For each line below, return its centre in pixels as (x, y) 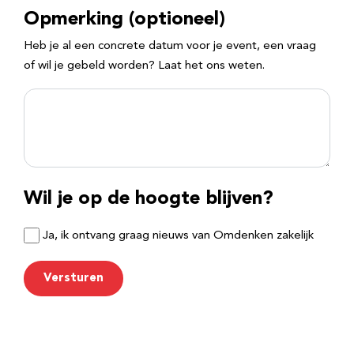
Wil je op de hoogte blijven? (149, 200)
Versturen (73, 279)
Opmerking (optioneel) (124, 20)
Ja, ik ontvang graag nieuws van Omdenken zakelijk (178, 235)
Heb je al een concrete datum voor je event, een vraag (170, 47)
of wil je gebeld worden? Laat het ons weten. (144, 66)
